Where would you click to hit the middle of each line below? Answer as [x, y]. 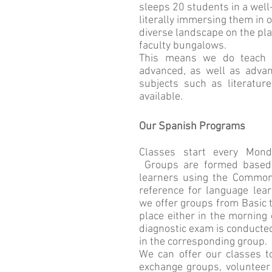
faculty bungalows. [183, 46]
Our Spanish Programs [192, 127]
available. [161, 97]
